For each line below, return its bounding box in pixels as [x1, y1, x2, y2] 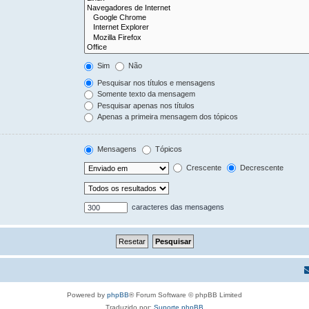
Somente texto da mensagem [95, 90, 196, 99]
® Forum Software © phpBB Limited [129, 290, 242, 299]
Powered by [67, 290, 107, 299]
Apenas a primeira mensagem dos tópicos [95, 112, 239, 121]
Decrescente [238, 163, 284, 172]
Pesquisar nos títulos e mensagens [95, 78, 216, 87]
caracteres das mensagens [130, 202, 225, 211]
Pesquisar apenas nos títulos [95, 101, 195, 110]
